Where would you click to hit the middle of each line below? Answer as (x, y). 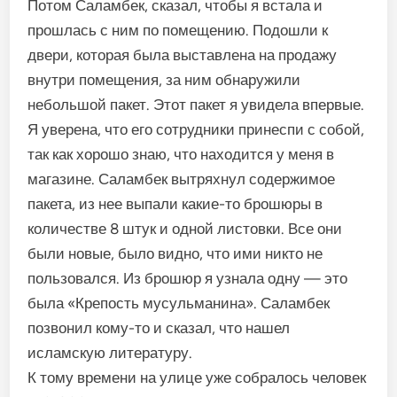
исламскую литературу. (110, 353)
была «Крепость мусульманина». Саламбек (179, 303)
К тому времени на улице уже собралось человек (197, 378)
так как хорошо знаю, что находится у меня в (181, 154)
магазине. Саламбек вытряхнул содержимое (182, 179)
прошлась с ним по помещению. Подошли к (178, 30)
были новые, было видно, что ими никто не (175, 253)
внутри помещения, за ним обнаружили (164, 80)
